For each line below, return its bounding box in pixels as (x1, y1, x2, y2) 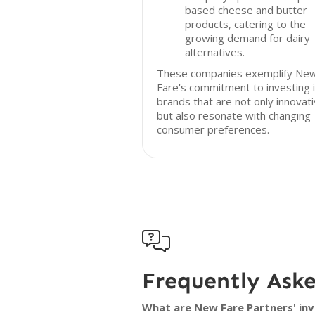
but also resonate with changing (157, 108, 311, 122)
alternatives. (185, 45, 245, 59)
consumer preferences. (157, 122, 269, 136)
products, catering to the (185, 17, 306, 31)
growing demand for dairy (185, 31, 310, 45)
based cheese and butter (185, 3, 307, 17)
